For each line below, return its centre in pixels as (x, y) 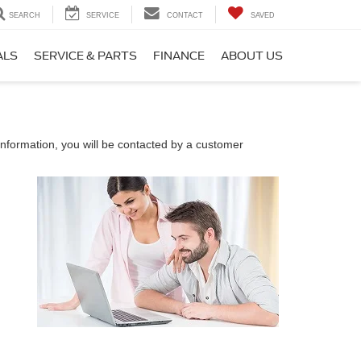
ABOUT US (252, 56)
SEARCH (25, 16)
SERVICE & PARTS (85, 56)
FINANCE (179, 56)
